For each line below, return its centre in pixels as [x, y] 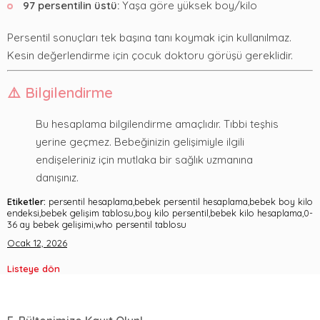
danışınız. [57, 177]
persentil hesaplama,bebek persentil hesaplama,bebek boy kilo [179, 201]
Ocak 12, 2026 [37, 242]
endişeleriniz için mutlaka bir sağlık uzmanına [144, 160]
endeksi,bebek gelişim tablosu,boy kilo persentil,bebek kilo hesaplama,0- [160, 212]
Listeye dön [34, 268]
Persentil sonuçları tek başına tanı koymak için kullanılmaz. [149, 37]
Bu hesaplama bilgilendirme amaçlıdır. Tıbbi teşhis [157, 124]
